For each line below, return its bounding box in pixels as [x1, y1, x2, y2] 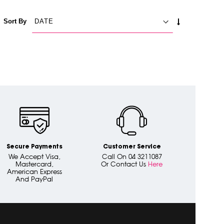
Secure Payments [6, 143, 62, 150]
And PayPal [15, 174, 53, 183]
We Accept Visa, [8, 152, 60, 160]
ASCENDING [180, 25, 223, 33]
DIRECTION [180, 34, 220, 42]
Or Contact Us [101, 159, 148, 168]
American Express [6, 167, 62, 175]
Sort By [3, 17, 26, 25]
